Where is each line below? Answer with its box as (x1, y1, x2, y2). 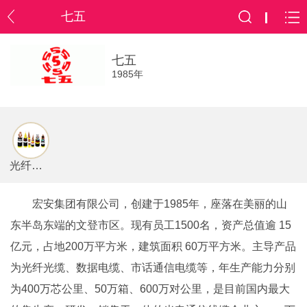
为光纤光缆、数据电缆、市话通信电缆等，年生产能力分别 (10, 261, 295, 273)
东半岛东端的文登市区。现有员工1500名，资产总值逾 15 (10, 219, 291, 231)
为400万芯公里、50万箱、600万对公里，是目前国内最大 (10, 282, 290, 295)
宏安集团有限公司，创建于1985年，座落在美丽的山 (32, 197, 287, 210)
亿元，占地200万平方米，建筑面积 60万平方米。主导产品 (10, 240, 296, 252)
